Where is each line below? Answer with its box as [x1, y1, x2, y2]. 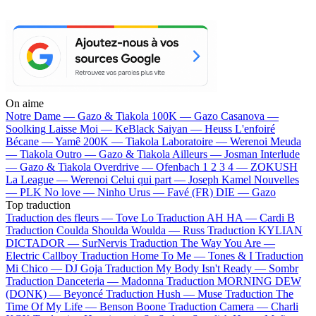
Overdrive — [94, 160, 156, 173]
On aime [6, 97, 44, 109]
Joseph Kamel [188, 173, 251, 186]
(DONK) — [6, 287, 63, 300]
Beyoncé [63, 287, 103, 300]
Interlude [260, 147, 300, 160]
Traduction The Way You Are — [130, 236, 275, 249]
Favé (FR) [167, 186, 213, 198]
